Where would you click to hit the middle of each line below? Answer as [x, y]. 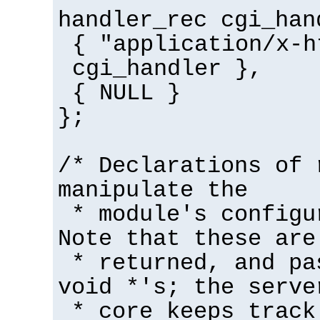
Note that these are [187, 240]
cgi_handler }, [167, 70]
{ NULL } [126, 94]
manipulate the [153, 191]
